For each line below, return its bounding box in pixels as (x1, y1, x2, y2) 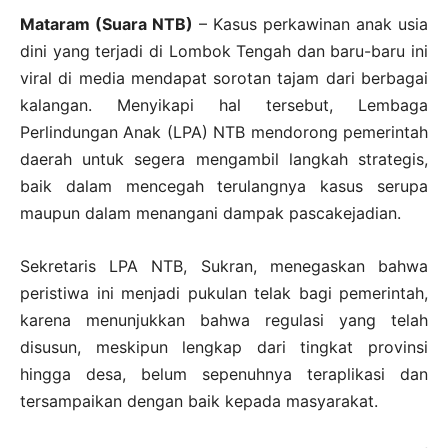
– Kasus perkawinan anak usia (193, 13, 428, 34)
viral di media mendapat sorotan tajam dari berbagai (20, 67, 428, 88)
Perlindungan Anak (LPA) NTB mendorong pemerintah (20, 121, 428, 142)
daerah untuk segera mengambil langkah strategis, (20, 148, 428, 169)
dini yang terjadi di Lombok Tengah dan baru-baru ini (20, 40, 428, 61)
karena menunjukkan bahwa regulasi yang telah (20, 309, 428, 330)
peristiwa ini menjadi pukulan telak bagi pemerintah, (20, 282, 428, 303)
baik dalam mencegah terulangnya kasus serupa (20, 175, 428, 196)
